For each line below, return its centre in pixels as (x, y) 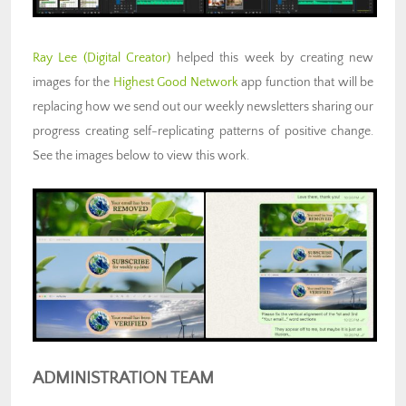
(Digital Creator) (127, 58)
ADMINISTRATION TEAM (123, 379)
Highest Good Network (175, 82)
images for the (73, 82)
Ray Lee (55, 58)
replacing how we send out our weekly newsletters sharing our (203, 106)
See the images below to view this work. (141, 155)
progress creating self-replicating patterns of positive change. (203, 131)
